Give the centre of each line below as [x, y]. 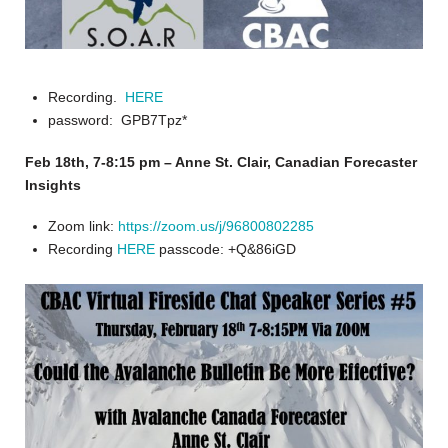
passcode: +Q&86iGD [226, 248]
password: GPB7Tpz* [118, 120]
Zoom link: [83, 225]
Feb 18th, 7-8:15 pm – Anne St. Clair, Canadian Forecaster [221, 161]
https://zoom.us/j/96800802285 [216, 225]
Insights [53, 184]
